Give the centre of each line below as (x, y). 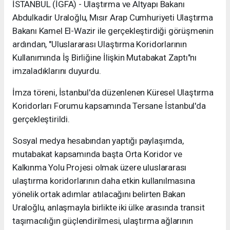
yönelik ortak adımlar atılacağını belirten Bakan (99, 194)
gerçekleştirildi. (41, 119)
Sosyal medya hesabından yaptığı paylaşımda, (98, 141)
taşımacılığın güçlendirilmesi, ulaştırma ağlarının (103, 221)
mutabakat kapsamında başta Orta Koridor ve (97, 154)
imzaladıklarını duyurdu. (57, 71)
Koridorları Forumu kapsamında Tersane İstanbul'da (109, 106)
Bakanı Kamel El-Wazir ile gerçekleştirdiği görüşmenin (113, 31)
